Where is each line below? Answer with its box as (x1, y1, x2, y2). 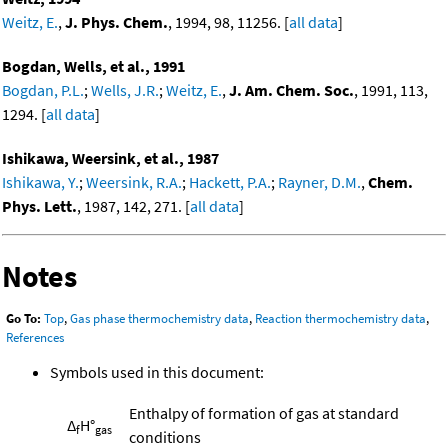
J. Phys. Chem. (65, 11, 168, 32)
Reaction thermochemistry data (255, 310, 426, 327)
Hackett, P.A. (189, 171, 271, 192)
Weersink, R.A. (86, 171, 182, 192)
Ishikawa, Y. (2, 171, 79, 192)
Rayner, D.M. (278, 171, 361, 192)
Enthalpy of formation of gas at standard (129, 403, 399, 424)
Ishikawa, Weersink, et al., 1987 (2, 147, 219, 168)
